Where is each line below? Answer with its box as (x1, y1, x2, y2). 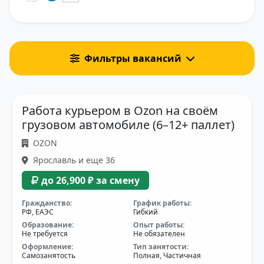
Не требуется (22, 228, 68, 239)
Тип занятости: (133, 241, 189, 252)
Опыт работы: (133, 219, 184, 230)
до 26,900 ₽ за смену (41, 173, 140, 187)
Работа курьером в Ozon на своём (22, 102, 218, 118)
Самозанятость (22, 250, 75, 260)
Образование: (22, 219, 74, 230)
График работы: (133, 197, 192, 208)
